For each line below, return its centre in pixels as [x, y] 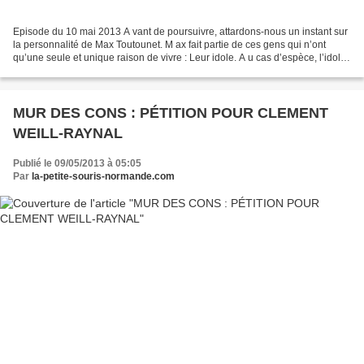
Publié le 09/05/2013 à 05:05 [77, 163]
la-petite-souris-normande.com [103, 176]
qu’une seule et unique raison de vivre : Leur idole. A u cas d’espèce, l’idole [180, 57]
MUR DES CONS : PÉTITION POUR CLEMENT [171, 113]
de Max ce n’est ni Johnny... [74, 70]
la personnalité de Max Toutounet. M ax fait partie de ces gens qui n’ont [169, 44]
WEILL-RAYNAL [68, 133]
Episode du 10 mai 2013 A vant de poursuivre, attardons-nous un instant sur [180, 31]
